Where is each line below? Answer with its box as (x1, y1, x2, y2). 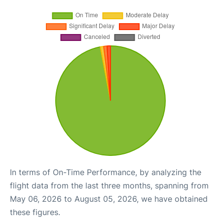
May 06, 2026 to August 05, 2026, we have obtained (10, 193, 208, 204)
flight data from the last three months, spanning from (10, 180, 209, 190)
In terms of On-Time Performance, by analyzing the (10, 167, 201, 177)
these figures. (10, 207, 60, 217)
